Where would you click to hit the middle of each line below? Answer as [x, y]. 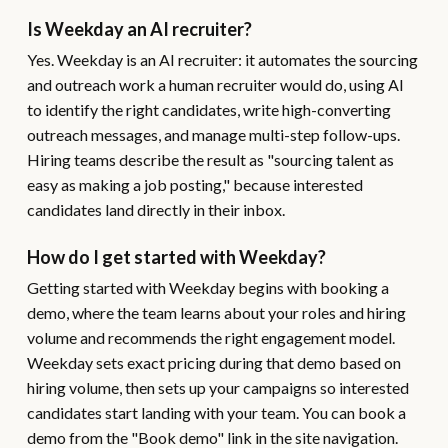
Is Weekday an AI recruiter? [139, 29]
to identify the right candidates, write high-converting [208, 109]
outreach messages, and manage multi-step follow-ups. [213, 134]
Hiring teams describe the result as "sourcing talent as [210, 159]
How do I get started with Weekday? [176, 257]
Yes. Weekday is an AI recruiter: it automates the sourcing [222, 59]
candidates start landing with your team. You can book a [216, 412]
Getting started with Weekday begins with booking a [207, 287]
